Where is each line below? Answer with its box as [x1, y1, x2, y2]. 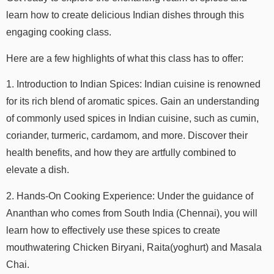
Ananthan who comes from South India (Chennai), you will [6, 207, 257, 218]
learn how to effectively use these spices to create [6, 224, 220, 235]
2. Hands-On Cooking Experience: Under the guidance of [6, 190, 253, 201]
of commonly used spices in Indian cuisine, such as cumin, [6, 113, 259, 124]
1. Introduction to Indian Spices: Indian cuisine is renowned [6, 79, 261, 90]
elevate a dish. [6, 165, 69, 176]
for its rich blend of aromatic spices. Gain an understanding [6, 96, 259, 107]
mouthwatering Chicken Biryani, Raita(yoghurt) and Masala [6, 242, 262, 253]
